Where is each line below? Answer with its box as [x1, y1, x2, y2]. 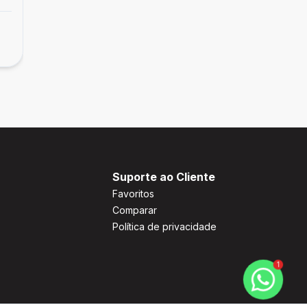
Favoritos [112, 188, 154, 199]
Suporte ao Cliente [112, 170, 215, 184]
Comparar [112, 204, 157, 216]
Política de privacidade [112, 221, 217, 232]
